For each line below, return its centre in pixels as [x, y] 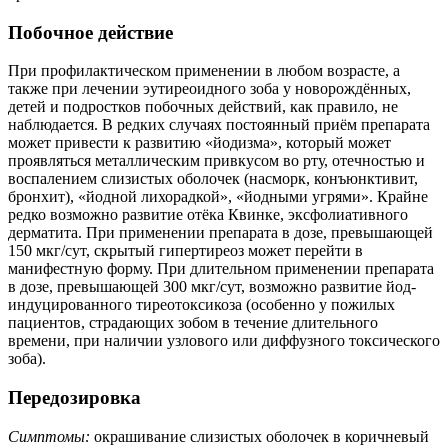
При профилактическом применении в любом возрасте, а [204, 71]
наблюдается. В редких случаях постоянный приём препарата [219, 125]
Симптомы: [49, 436]
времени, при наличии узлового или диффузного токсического [224, 341]
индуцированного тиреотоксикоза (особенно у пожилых [201, 305]
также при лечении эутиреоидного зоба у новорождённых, [209, 89]
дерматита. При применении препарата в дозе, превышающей [220, 233]
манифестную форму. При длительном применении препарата [221, 269]
